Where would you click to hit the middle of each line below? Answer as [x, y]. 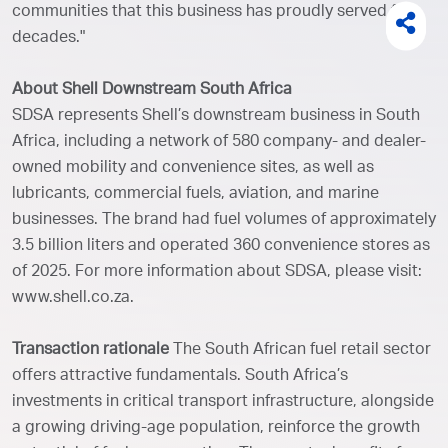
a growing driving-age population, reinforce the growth [216, 428]
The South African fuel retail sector [302, 350]
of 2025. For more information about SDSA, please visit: [217, 272]
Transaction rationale [92, 350]
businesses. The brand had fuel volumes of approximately [224, 220]
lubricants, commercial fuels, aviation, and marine [195, 194]
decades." [48, 38]
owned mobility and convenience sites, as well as [193, 168]
